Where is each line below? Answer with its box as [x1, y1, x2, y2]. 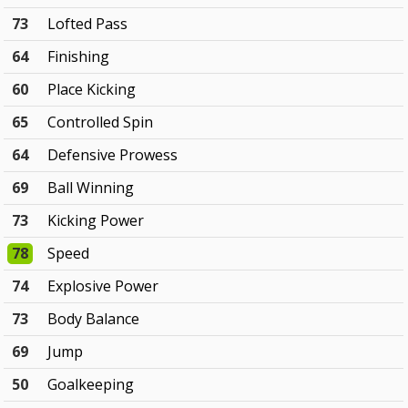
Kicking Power [47, 210, 145, 231]
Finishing [47, 46, 110, 67]
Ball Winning [47, 178, 135, 199]
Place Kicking [47, 79, 137, 100]
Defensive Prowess [47, 145, 178, 166]
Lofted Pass [47, 14, 128, 35]
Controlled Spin [47, 112, 154, 133]
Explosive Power [47, 276, 159, 297]
